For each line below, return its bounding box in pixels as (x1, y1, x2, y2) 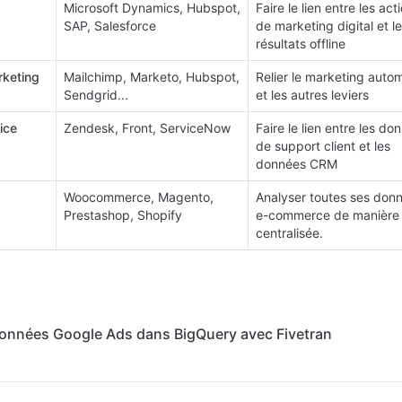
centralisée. (256, 225, 323, 240)
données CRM (256, 156, 337, 171)
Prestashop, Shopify (64, 207, 182, 223)
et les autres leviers (256, 87, 369, 102)
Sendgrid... (64, 87, 128, 102)
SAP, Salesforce (64, 18, 156, 33)
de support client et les (256, 138, 390, 153)
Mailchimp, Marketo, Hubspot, (64, 69, 240, 84)
